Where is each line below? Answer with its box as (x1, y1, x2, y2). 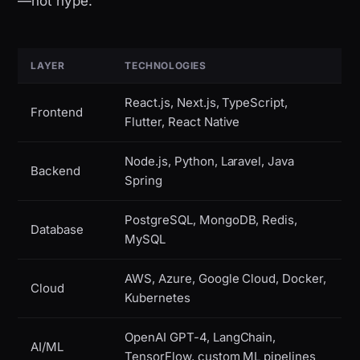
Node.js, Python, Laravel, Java (125, 153, 294, 170)
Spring (125, 173, 163, 189)
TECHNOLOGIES (125, 59, 207, 72)
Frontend (31, 104, 84, 121)
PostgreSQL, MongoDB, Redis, (125, 212, 298, 228)
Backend (31, 163, 81, 179)
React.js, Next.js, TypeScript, (125, 95, 288, 111)
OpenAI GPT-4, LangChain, (125, 329, 276, 346)
